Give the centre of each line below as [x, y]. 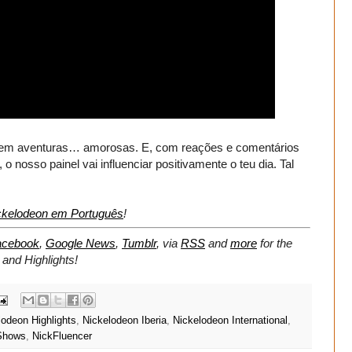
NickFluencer [62, 337]
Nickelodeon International [230, 321]
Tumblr [139, 243]
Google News [81, 243]
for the [276, 243]
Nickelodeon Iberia [125, 321]
